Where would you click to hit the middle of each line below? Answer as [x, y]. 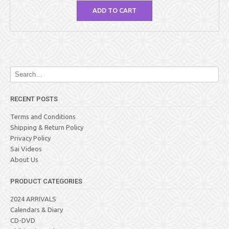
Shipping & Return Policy [47, 128]
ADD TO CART [114, 10]
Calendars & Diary [37, 210]
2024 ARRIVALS [33, 199]
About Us [24, 160]
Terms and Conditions [43, 117]
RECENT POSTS [34, 99]
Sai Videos [26, 149]
